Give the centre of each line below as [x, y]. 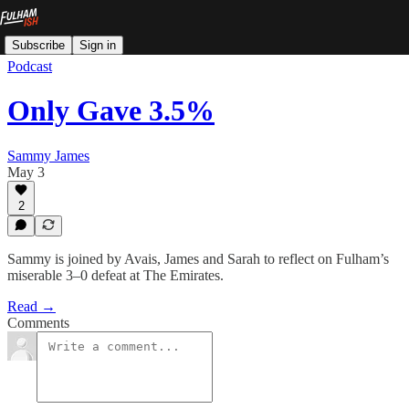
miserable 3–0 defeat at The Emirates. [115, 275]
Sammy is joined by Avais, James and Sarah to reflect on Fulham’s [198, 259]
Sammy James [48, 155]
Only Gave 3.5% [111, 111]
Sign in [98, 45]
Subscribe [38, 45]
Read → [31, 306]
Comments [38, 323]
